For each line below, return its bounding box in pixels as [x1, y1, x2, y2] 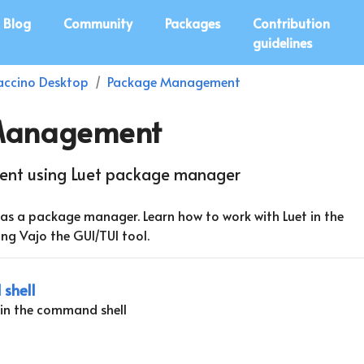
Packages [164, 14, 220, 32]
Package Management [107, 72, 240, 90]
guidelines [252, 33, 312, 51]
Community [63, 14, 132, 32]
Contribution [252, 14, 330, 32]
